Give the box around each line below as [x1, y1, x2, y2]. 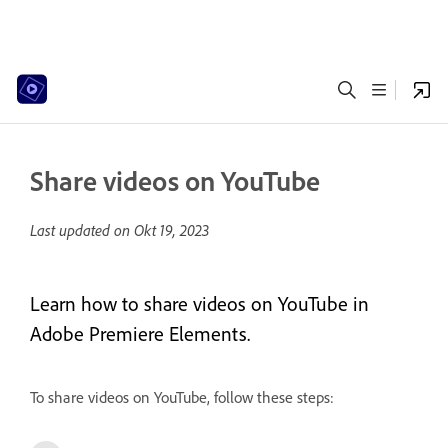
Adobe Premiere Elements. [30, 321, 250, 346]
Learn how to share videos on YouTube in [30, 291, 369, 316]
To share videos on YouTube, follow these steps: [30, 387, 334, 407]
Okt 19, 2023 [134, 220, 209, 240]
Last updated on [30, 220, 134, 240]
